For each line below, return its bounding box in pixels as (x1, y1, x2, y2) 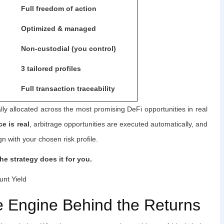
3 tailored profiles (21, 64, 81, 72)
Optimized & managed (21, 24, 96, 32)
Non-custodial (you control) (21, 44, 116, 52)
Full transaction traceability (21, 84, 115, 92)
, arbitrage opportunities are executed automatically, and (29, 119, 208, 128)
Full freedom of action (21, 4, 96, 12)
